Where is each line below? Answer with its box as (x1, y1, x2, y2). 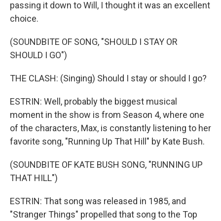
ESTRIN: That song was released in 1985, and (10, 196, 186, 206)
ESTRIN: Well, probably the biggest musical (10, 96, 177, 107)
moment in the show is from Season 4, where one (10, 110, 204, 120)
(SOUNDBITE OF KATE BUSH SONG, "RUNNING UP (10, 159, 203, 170)
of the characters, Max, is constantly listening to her (10, 123, 211, 133)
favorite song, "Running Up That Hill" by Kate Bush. (10, 136, 205, 147)
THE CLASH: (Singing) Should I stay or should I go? (10, 73, 207, 83)
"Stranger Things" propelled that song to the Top (10, 209, 197, 220)
